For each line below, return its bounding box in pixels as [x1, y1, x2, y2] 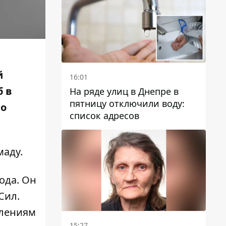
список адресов [70, 109, 139, 122]
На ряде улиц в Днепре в [70, 85, 179, 97]
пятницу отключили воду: [70, 97, 185, 109]
